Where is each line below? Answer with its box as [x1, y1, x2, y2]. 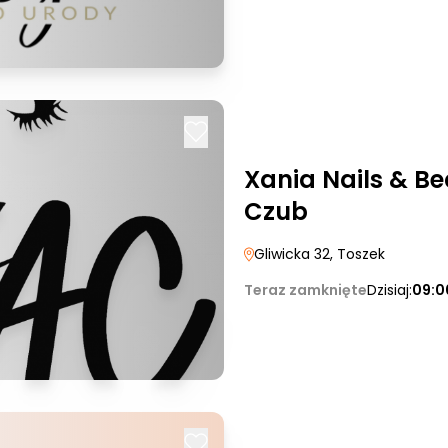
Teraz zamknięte [244, 280, 367, 300]
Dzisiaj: [367, 280, 412, 300]
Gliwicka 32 [254, 244, 330, 264]
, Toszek [330, 244, 385, 264]
